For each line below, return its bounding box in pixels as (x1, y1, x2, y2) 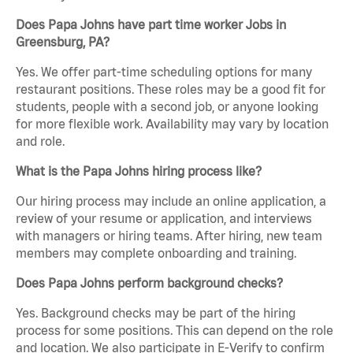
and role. (16, 134, 65, 149)
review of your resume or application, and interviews (16, 211, 312, 226)
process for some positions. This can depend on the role (16, 323, 333, 338)
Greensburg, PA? (16, 35, 110, 50)
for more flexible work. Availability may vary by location (16, 117, 329, 132)
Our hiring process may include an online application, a (16, 194, 326, 209)
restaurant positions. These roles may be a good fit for (16, 82, 325, 97)
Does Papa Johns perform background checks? (16, 276, 283, 291)
